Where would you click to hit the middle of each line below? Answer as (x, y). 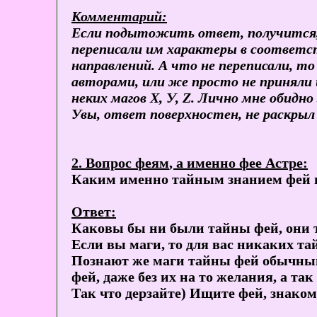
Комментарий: (119, 17)
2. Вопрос (103, 163)
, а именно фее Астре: (238, 163)
